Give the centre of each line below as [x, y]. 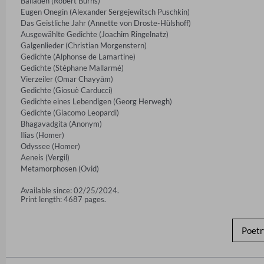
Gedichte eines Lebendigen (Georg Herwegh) [96, 101]
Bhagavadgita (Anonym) [61, 123]
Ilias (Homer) [42, 135]
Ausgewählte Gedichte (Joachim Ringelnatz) [95, 34]
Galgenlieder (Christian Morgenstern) [84, 45]
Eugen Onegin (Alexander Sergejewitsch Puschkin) [105, 11]
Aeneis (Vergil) [45, 157]
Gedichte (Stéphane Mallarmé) [72, 67]
